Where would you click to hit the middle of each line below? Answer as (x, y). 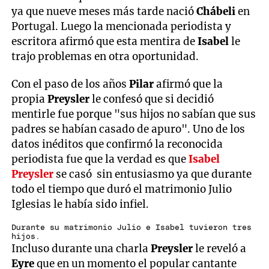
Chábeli (216, 11)
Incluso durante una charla (80, 249)
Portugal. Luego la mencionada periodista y (122, 26)
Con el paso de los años (71, 84)
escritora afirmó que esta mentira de (105, 41)
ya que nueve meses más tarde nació (104, 11)
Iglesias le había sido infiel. (80, 204)
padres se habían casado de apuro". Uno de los (128, 129)
